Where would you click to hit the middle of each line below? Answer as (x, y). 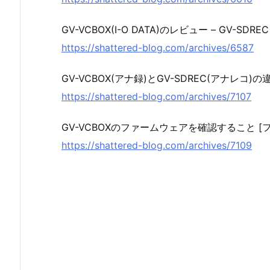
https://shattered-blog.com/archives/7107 (156, 96)
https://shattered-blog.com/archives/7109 (157, 145)
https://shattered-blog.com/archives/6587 (158, 48)
